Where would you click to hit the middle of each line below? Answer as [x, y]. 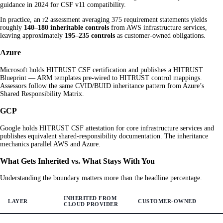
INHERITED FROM [90, 198]
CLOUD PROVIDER [91, 204]
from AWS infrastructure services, [158, 28]
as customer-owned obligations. [160, 36]
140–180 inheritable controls [66, 28]
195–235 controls [90, 36]
